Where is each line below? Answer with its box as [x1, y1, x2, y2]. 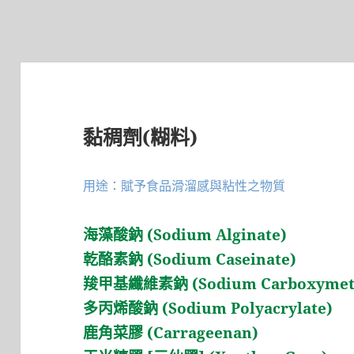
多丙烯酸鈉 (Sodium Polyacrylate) [83, 297, 333, 318]
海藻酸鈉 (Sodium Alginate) [83, 224, 288, 245]
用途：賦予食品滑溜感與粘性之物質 [83, 176, 286, 194]
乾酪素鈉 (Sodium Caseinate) [83, 248, 297, 269]
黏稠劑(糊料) [83, 123, 198, 151]
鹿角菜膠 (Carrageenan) [83, 322, 259, 343]
